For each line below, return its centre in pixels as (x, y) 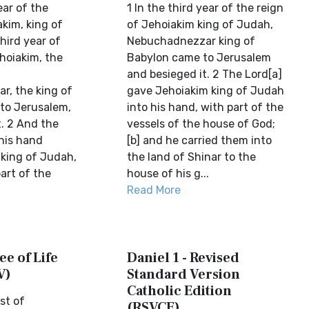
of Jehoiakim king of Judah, (200, 24)
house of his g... (168, 173)
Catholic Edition (180, 291)
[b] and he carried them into (200, 140)
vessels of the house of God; (201, 124)
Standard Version (184, 275)
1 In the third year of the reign (206, 8)
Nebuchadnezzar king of (191, 41)
